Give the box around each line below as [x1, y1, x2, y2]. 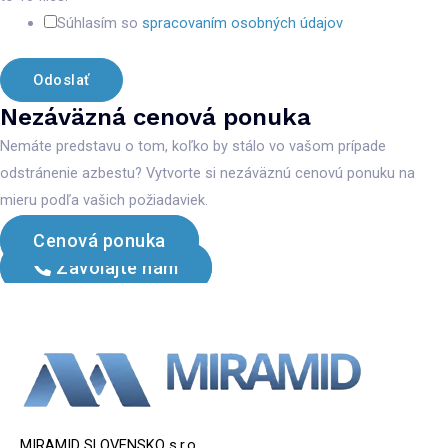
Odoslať [33, 71, 90, 90]
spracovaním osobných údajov [141, 13, 343, 32]
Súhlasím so [56, 13, 142, 32]
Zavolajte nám [56, 257, 179, 279]
